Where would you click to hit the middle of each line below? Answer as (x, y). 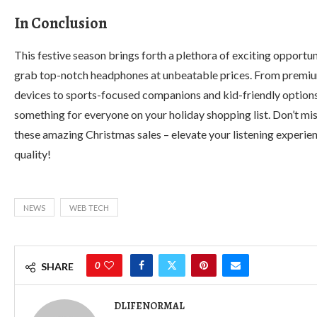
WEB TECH (89, 208)
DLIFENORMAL (149, 306)
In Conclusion (60, 23)
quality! (33, 154)
